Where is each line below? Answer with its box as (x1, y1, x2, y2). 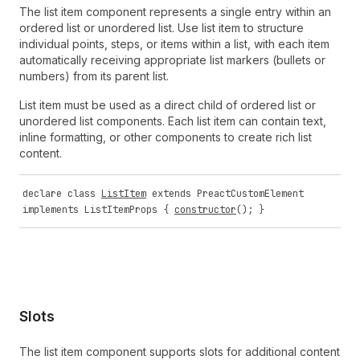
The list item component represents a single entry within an (19, 5, 331, 18)
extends (152, 187, 191, 200)
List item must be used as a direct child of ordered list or (19, 98, 316, 112)
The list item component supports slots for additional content (19, 345, 340, 358)
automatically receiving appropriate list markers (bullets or (19, 53, 325, 67)
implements (22, 203, 79, 216)
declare (22, 187, 62, 200)
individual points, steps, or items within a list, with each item (19, 37, 329, 51)
